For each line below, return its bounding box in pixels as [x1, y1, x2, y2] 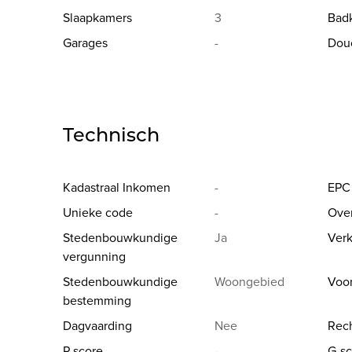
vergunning [63, 249, 126, 266]
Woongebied [214, 274, 285, 291]
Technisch [63, 123, 159, 147]
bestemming [63, 293, 131, 310]
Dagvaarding [63, 318, 132, 335]
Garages [63, 35, 108, 52]
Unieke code [63, 205, 133, 222]
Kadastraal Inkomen [63, 180, 170, 196]
